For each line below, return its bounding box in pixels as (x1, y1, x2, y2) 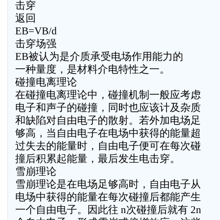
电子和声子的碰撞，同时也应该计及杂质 (15, 102, 201, 113)
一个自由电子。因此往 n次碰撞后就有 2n (15, 204, 201, 216)
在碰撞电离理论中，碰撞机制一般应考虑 (15, 89, 201, 101)
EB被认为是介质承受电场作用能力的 (15, 51, 183, 62)
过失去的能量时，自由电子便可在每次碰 (15, 140, 201, 152)
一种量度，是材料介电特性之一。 (15, 63, 170, 75)
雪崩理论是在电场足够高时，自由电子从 (15, 178, 201, 190)
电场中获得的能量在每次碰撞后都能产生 (15, 191, 201, 203)
